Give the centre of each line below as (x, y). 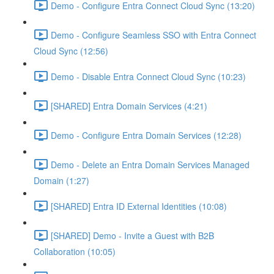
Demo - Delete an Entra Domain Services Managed (150, 164)
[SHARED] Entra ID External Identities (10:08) (139, 206)
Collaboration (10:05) (75, 251)
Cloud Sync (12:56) (71, 51)
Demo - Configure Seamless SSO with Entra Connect (154, 35)
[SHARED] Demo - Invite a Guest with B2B (132, 235)
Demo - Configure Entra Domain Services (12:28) (146, 135)
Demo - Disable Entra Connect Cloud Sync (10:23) (148, 76)
